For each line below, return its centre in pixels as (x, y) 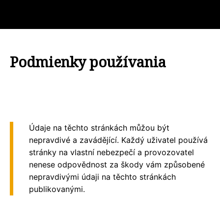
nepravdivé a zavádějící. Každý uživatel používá (118, 140)
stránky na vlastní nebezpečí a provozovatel (111, 152)
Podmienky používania (88, 62)
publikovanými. (57, 189)
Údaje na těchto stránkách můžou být (99, 128)
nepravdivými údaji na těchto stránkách (102, 177)
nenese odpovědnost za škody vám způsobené (117, 165)
